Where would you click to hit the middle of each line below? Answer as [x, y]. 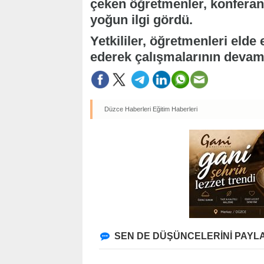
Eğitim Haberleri [175, 109]
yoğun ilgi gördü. [141, 20]
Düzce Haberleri [128, 109]
